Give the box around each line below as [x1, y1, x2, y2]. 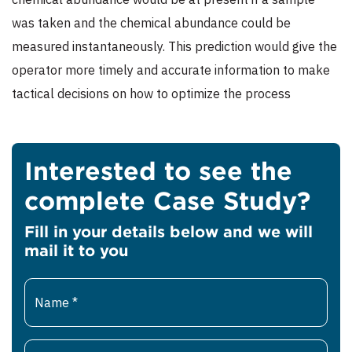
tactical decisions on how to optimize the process [12, 86, 291, 102]
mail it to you [24, 241, 128, 259]
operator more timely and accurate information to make [12, 62, 330, 79]
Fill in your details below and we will [24, 222, 313, 240]
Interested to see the [24, 156, 292, 185]
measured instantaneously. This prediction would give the [12, 38, 337, 55]
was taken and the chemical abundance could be [12, 15, 291, 31]
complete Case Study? [24, 186, 310, 215]
